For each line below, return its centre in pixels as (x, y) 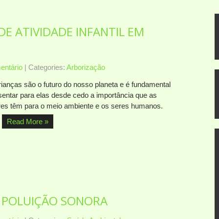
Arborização (86, 67)
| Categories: (45, 67)
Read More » (28, 121)
